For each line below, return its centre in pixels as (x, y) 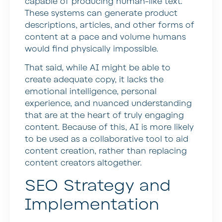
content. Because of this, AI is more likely (109, 128)
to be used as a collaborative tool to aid (107, 139)
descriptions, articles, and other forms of (110, 26)
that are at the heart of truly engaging (104, 116)
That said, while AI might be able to (98, 68)
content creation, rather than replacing (106, 151)
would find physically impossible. (91, 49)
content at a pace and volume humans (105, 37)
